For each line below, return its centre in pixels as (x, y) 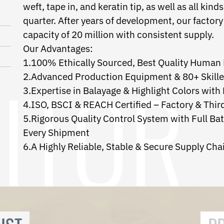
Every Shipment (56, 132)
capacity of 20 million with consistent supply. (118, 34)
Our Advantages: (58, 48)
